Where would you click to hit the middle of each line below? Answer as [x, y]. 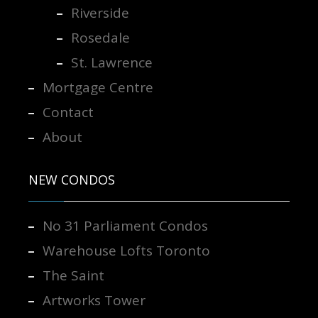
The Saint [73, 276]
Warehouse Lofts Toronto [126, 251]
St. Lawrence [111, 63]
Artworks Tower [94, 301]
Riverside [100, 13]
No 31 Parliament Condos [125, 226]
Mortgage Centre [98, 88]
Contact [68, 113]
